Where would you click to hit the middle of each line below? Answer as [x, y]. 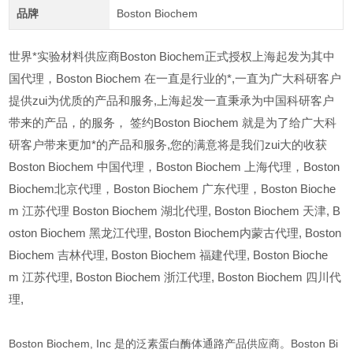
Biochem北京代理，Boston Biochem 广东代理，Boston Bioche [173, 190]
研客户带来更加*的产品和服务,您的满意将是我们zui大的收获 [168, 145]
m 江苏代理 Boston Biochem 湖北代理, [110, 212]
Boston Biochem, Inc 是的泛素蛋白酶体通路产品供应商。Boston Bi [174, 344]
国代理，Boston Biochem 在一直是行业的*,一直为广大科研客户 [175, 79]
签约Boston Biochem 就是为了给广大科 [234, 123]
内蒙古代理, [271, 234]
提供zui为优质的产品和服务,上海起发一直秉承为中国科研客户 [172, 101]
